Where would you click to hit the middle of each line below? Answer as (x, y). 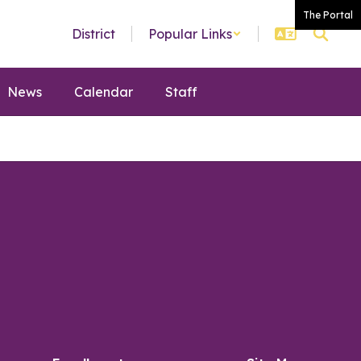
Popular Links (190, 34)
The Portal (328, 15)
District (93, 34)
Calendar (104, 92)
